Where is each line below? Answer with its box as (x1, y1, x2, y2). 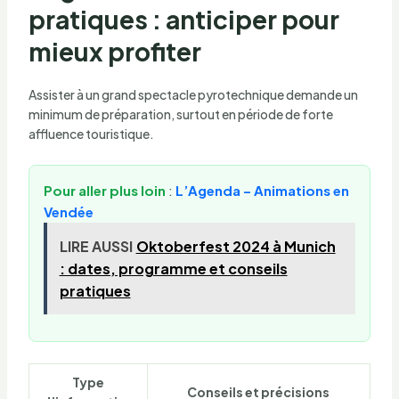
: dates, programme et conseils (59, 258, 288, 278)
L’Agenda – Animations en (175, 181, 349, 199)
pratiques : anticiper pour (28, 4, 339, 36)
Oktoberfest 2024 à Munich (135, 236, 336, 256)
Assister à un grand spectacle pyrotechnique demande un (28, 85, 358, 102)
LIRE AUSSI (59, 236, 133, 256)
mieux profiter (28, 36, 201, 68)
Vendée (43, 202, 94, 220)
